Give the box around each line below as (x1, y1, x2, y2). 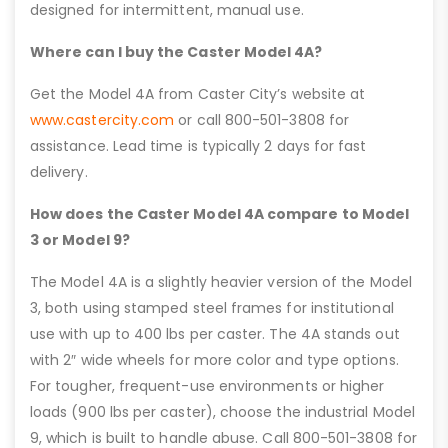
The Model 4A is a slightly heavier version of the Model (30, 271, 412, 292)
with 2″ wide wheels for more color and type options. (30, 349, 399, 370)
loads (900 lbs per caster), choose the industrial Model (30, 401, 415, 422)
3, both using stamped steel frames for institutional (30, 297, 394, 318)
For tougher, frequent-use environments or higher (30, 375, 385, 396)
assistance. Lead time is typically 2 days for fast (30, 135, 367, 156)
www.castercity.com (30, 109, 175, 130)
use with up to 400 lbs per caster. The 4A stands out (30, 323, 400, 344)
